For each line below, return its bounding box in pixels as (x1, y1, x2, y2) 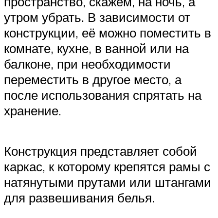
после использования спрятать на (4, 87, 201, 103)
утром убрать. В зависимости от (4, 9, 190, 25)
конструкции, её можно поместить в (4, 24, 211, 40)
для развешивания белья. (4, 190, 155, 206)
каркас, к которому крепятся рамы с (4, 159, 210, 175)
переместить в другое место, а (4, 71, 182, 87)
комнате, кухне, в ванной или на (4, 40, 189, 56)
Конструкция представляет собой (4, 143, 197, 159)
